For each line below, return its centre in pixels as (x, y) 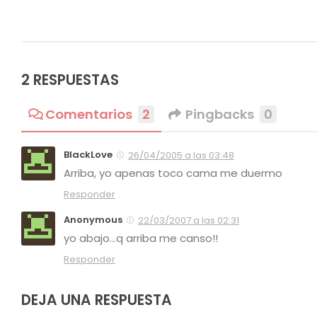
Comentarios (89, 114)
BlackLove (88, 154)
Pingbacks (220, 114)
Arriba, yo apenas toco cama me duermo (173, 173)
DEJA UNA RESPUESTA (97, 300)
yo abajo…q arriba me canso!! (141, 238)
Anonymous (93, 219)
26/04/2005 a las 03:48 (181, 155)
